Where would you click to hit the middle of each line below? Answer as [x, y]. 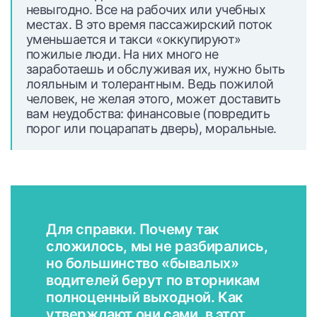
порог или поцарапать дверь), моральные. [151, 128]
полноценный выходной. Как [145, 297]
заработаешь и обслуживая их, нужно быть [156, 69]
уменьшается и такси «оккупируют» [134, 39]
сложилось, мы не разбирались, [157, 246]
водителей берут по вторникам [153, 280]
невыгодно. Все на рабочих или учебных [146, 10]
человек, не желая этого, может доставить [154, 99]
